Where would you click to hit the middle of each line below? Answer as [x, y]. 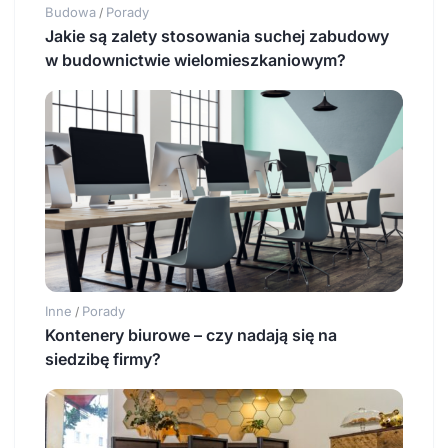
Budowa [70, 12]
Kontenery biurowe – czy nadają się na [191, 335]
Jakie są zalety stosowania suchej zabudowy [217, 36]
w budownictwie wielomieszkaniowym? [195, 60]
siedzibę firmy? [103, 359]
